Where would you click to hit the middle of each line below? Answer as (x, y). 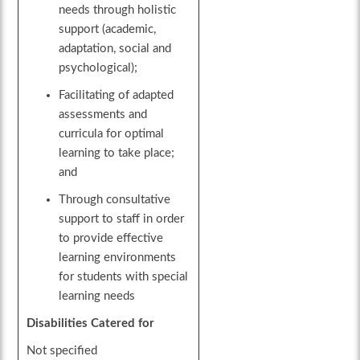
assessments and (103, 115)
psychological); (98, 68)
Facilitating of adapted (117, 96)
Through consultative (115, 200)
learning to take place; (117, 153)
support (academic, (108, 30)
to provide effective (111, 239)
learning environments (118, 258)
